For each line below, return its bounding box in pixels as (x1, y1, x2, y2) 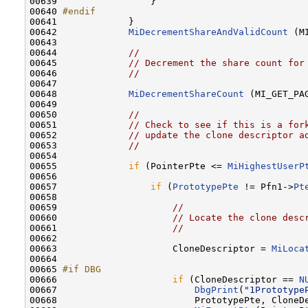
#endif (63, 5, 96, 16)
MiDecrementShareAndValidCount (129, 26, 288, 37)
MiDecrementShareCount (129, 88, 244, 99)
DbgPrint (195, 284, 239, 295)
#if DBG (63, 263, 101, 274)
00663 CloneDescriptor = (30, 243, 272, 254)
